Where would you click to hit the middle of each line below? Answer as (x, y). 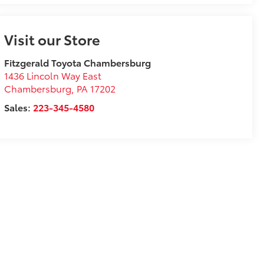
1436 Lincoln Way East (52, 75)
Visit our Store (52, 39)
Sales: (18, 107)
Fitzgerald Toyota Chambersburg (77, 62)
